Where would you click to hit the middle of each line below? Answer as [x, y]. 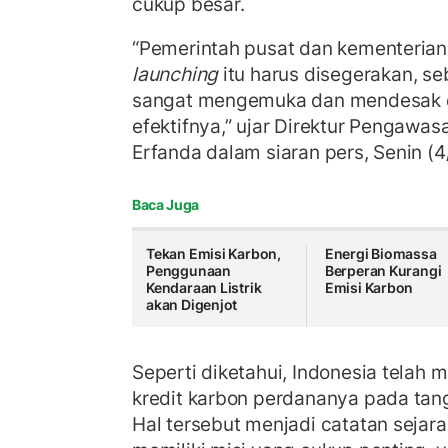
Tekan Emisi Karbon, [214, 254]
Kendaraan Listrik [204, 288]
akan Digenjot [192, 305]
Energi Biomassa [380, 254]
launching [175, 73]
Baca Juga [165, 205]
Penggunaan [188, 271]
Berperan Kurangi [383, 271]
